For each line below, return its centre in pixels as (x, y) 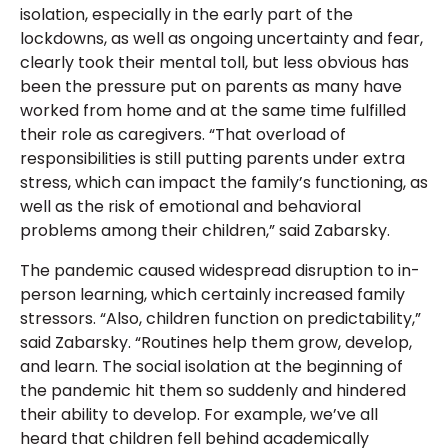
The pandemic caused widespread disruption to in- (220, 270)
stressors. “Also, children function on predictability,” (220, 318)
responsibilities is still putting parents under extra (212, 158)
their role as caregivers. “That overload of (183, 134)
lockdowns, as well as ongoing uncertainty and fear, (221, 38)
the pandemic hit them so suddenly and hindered (213, 390)
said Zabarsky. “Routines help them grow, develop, (216, 342)
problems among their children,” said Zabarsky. (205, 230)
